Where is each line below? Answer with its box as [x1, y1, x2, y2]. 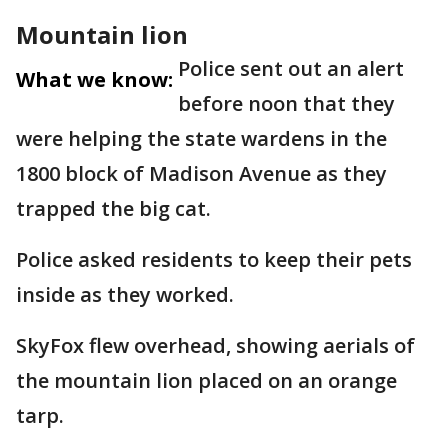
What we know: [16, 66, 173, 93]
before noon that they [178, 90, 395, 117]
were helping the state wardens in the [16, 125, 387, 152]
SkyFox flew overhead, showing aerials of [16, 332, 415, 359]
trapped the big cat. [16, 195, 211, 222]
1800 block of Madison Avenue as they [16, 160, 387, 187]
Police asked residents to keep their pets [16, 246, 412, 273]
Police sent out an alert [178, 55, 404, 82]
